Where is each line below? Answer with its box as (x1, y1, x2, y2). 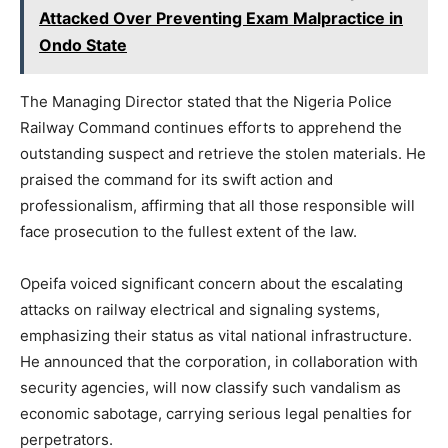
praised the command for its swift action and (20, 170, 333, 190)
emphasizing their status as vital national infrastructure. (20, 326, 412, 346)
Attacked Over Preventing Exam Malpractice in (39, 8, 403, 29)
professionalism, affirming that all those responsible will (20, 196, 415, 216)
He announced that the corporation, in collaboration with (20, 352, 418, 372)
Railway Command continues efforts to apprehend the (20, 118, 402, 138)
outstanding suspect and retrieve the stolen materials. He (20, 144, 426, 164)
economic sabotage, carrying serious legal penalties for (20, 404, 412, 424)
